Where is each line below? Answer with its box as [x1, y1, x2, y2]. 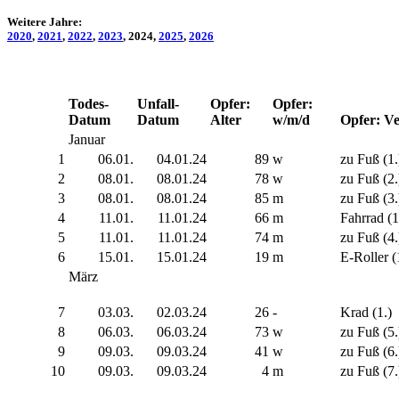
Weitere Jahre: [7, 14, 85, 28]
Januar [69, 132, 105, 148]
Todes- [69, 96, 109, 112]
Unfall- [137, 96, 179, 112]
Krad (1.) [340, 305, 392, 321]
